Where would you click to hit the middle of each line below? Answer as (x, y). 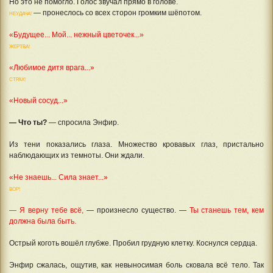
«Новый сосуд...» (38, 100)
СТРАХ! (17, 79)
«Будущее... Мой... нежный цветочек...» (76, 34)
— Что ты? (29, 122)
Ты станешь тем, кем (225, 210)
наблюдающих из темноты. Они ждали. (77, 155)
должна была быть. (43, 221)
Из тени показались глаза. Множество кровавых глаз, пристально (136, 144)
